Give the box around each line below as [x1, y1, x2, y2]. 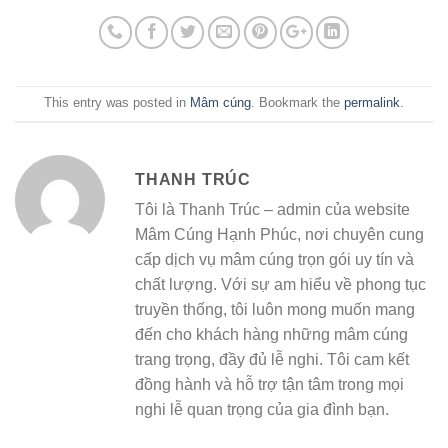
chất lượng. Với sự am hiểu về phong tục [135, 276, 426, 294]
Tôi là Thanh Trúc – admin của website [135, 201, 410, 219]
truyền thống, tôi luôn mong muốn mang [135, 301, 415, 319]
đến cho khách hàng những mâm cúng [135, 326, 408, 344]
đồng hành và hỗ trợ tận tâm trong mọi [135, 376, 404, 394]
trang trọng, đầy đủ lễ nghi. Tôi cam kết [135, 351, 409, 369]
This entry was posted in [44, 95, 190, 111]
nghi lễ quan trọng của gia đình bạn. [135, 401, 389, 419]
